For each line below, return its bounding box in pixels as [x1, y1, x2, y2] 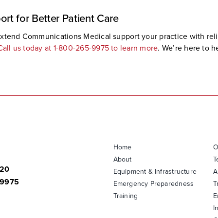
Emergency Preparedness [113, 179, 194, 189]
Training [113, 191, 138, 201]
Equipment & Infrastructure [113, 166, 197, 177]
